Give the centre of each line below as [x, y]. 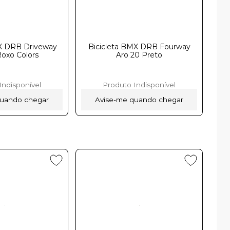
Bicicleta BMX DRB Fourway [139, 46]
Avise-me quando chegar [139, 99]
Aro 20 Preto [139, 55]
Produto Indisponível [139, 84]
